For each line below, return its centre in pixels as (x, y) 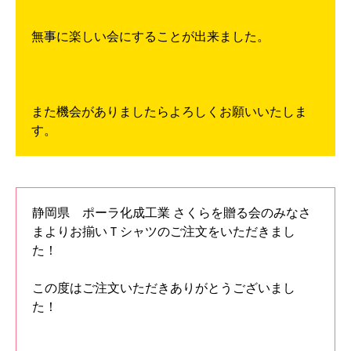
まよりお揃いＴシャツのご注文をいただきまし (164, 232)
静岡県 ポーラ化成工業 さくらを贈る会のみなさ (172, 213)
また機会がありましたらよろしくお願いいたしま (169, 112)
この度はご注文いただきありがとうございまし (164, 288)
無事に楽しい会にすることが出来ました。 (150, 37)
